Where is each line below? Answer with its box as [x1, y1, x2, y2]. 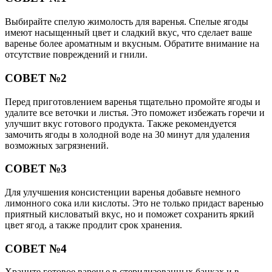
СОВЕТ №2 [5, 71, 67, 84]
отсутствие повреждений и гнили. [5, 49, 148, 60]
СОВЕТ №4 [5, 242, 67, 255]
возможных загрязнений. [5, 140, 109, 151]
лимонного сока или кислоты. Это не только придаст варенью [5, 197, 263, 208]
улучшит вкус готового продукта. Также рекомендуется [5, 118, 236, 129]
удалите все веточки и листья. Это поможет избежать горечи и [5, 107, 265, 118]
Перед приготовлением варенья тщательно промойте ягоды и [5, 96, 260, 107]
